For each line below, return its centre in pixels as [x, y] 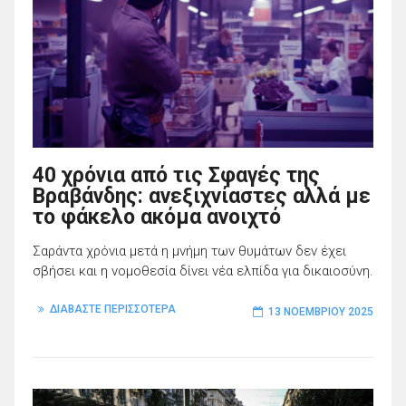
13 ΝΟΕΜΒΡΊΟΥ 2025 [321, 312]
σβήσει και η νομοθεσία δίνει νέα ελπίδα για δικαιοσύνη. [203, 271]
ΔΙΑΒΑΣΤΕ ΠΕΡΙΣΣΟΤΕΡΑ [113, 309]
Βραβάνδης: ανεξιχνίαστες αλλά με [202, 196]
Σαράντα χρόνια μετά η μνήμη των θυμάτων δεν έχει [189, 251]
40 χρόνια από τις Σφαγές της [176, 175]
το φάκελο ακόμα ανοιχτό [157, 217]
